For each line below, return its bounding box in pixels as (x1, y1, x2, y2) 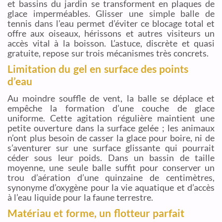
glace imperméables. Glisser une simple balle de (7, 7, 215, 19)
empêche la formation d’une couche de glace (7, 102, 215, 113)
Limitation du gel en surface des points (7, 62, 189, 75)
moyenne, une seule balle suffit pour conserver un (7, 162, 215, 173)
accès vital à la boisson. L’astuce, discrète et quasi (7, 37, 215, 49)
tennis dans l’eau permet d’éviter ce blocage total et (7, 17, 215, 29)
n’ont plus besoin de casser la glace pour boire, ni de (7, 132, 215, 143)
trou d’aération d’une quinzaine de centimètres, (7, 171, 215, 183)
